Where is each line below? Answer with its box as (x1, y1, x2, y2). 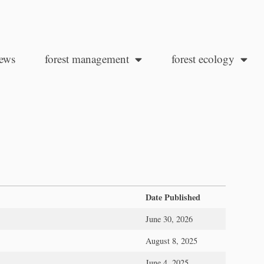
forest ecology (171, 51, 235, 66)
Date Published (146, 190, 200, 203)
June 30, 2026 (146, 213, 193, 225)
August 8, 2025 (146, 235, 197, 246)
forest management (44, 51, 129, 66)
